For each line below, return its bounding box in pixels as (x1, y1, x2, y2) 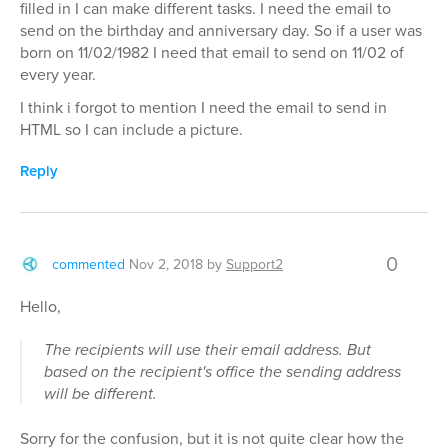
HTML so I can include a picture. (20, 118, 243, 140)
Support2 (226, 254, 283, 274)
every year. (20, 63, 96, 85)
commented (52, 254, 125, 274)
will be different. (44, 382, 157, 405)
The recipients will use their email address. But (44, 338, 371, 361)
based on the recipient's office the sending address (44, 360, 401, 383)
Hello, (20, 295, 61, 317)
